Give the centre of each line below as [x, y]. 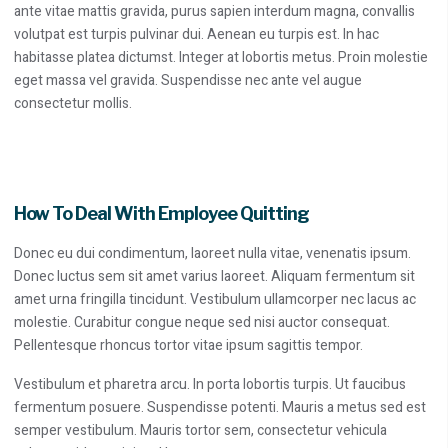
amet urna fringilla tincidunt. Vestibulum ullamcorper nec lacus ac [215, 300]
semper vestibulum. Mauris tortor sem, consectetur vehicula [200, 431]
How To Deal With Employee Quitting [161, 214]
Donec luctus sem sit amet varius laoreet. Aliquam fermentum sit [214, 277]
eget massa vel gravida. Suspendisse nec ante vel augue [188, 81]
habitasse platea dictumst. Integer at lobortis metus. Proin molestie [221, 58]
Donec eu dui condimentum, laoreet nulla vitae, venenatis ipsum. [212, 254]
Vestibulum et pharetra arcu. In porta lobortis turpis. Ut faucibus [210, 385]
